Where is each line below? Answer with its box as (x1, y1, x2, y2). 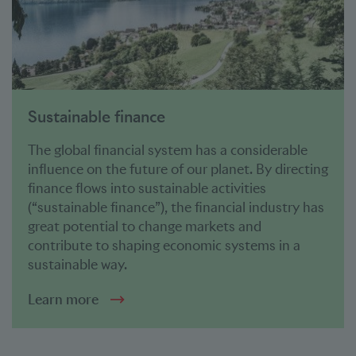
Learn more (28, 291, 99, 308)
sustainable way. (28, 256, 127, 273)
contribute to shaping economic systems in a (28, 237, 300, 254)
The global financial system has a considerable (28, 141, 308, 159)
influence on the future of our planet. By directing (28, 161, 328, 178)
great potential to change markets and (28, 218, 261, 235)
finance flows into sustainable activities (28, 180, 266, 197)
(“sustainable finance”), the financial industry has (28, 199, 324, 216)
